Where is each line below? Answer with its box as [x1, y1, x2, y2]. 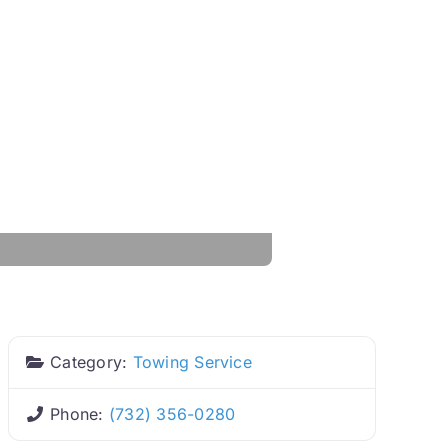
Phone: [50, 404, 109, 425]
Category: [50, 352, 133, 373]
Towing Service [132, 352, 252, 373]
